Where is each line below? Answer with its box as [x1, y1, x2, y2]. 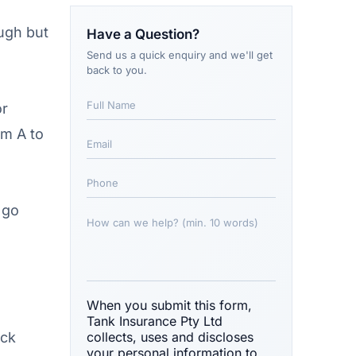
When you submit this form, [87, 296, 252, 313]
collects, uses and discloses [87, 328, 253, 345]
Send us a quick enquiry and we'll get [87, 48, 273, 61]
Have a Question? [87, 25, 199, 42]
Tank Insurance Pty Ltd [87, 312, 222, 329]
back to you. [87, 63, 147, 76]
